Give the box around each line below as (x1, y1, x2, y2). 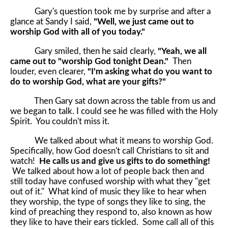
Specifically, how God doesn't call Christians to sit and (10, 146, 209, 155)
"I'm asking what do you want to (88, 67, 212, 76)
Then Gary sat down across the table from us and (10, 96, 216, 105)
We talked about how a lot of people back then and (10, 166, 205, 176)
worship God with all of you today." (10, 27, 145, 36)
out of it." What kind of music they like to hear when (10, 187, 206, 196)
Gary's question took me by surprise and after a (10, 7, 211, 16)
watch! (10, 156, 39, 165)
